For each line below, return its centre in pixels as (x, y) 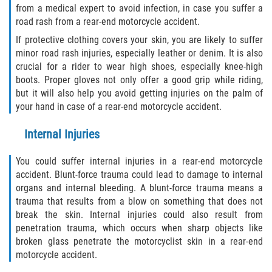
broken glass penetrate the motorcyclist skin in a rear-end (139, 241)
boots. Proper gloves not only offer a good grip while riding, (139, 80)
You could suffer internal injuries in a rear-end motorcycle (139, 161)
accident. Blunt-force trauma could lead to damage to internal (139, 174)
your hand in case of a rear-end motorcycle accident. (119, 106)
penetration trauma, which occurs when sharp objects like (139, 228)
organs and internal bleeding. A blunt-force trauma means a (139, 188)
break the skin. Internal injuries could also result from (139, 214)
